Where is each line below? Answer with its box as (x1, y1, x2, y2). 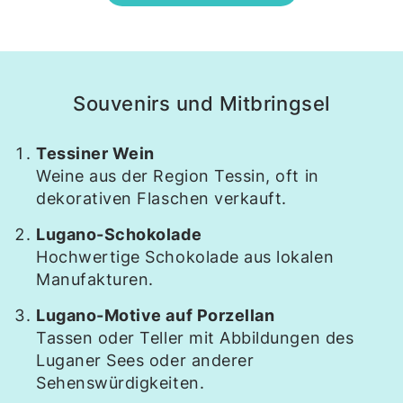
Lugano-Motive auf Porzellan (36, 306, 275, 325)
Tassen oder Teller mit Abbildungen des (36, 328, 354, 347)
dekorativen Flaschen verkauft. (36, 189, 287, 208)
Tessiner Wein (36, 144, 155, 163)
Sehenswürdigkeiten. (36, 373, 205, 392)
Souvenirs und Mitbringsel (73, 92, 330, 115)
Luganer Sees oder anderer (36, 351, 255, 370)
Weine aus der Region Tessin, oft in (36, 166, 319, 185)
